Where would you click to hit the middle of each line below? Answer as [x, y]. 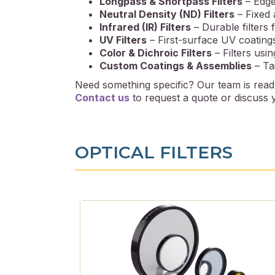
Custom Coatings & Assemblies [176, 65]
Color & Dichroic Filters [156, 52]
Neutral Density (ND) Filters [167, 14]
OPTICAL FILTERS [154, 152]
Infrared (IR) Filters [145, 27]
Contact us [102, 97]
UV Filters [123, 40]
